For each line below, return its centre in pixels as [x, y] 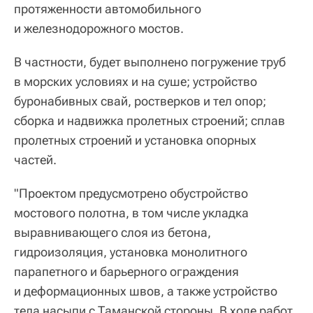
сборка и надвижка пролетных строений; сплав [150, 121]
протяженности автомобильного [108, 9]
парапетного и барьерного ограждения [126, 272]
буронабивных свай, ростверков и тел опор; [140, 101]
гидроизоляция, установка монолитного [131, 252]
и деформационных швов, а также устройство [146, 291]
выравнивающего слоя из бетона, [112, 233]
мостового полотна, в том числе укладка [131, 213]
